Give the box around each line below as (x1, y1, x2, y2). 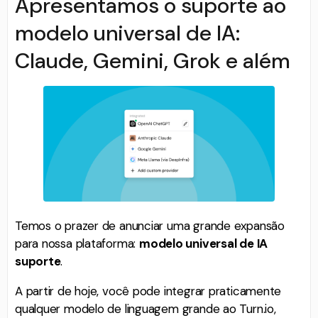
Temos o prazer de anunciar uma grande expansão (15, 217, 285, 234)
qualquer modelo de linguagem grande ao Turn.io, (15, 300, 276, 317)
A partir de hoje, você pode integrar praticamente (15, 283, 282, 299)
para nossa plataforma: (15, 235, 139, 251)
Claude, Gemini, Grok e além (15, 46, 290, 75)
